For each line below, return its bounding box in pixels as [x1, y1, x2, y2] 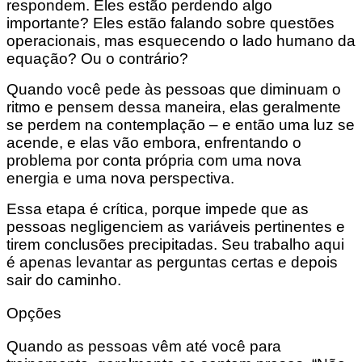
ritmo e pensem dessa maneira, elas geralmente [6, 99, 341, 116]
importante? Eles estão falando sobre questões [6, 15, 335, 32]
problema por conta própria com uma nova [6, 152, 301, 170]
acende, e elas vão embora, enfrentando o [6, 134, 301, 152]
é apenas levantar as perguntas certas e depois [6, 254, 338, 271]
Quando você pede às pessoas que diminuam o [6, 81, 341, 99]
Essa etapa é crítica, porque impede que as [6, 200, 309, 218]
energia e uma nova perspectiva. [6, 170, 238, 187]
